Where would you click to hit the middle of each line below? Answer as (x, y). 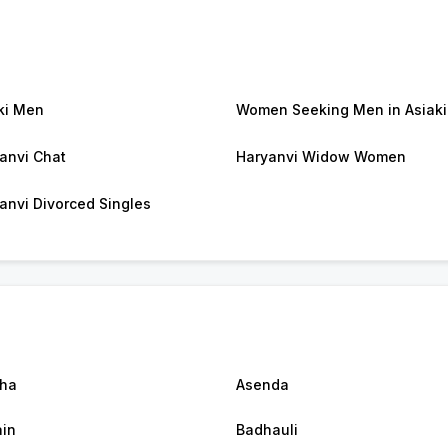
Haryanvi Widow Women (321, 157)
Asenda (262, 385)
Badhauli (267, 430)
